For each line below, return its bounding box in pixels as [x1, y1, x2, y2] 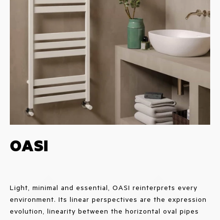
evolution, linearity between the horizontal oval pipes [10, 206, 199, 216]
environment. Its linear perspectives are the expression [10, 194, 207, 204]
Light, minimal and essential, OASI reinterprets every [10, 182, 197, 192]
